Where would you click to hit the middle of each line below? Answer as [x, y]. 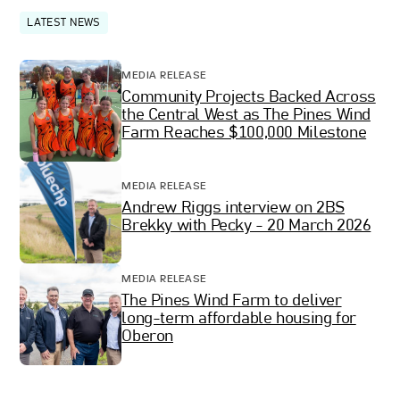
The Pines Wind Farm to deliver [232, 301]
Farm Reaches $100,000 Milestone [244, 133]
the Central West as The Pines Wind [246, 116]
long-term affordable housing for [239, 319]
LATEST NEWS [64, 23]
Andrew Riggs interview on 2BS [233, 208]
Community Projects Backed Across [249, 98]
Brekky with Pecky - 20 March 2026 [246, 226]
